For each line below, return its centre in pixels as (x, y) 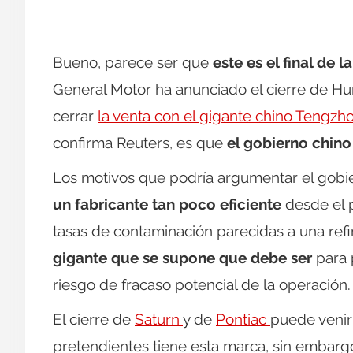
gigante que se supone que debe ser (184, 258)
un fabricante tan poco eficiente (169, 204)
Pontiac (243, 320)
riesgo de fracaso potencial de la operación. (202, 285)
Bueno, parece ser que (133, 63)
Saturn (159, 320)
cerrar (75, 116)
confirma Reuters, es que (140, 143)
